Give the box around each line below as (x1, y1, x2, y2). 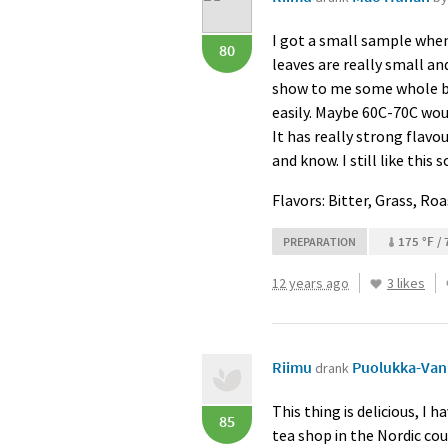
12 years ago (272, 274, 349, 292)
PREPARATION (283, 234, 356, 249)
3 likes (387, 274, 425, 292)
